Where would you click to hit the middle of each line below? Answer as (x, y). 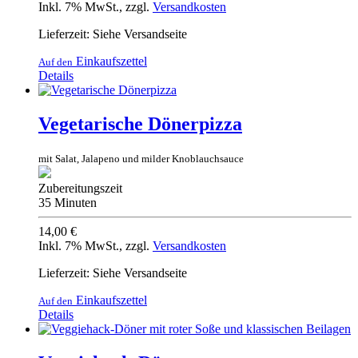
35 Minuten (68, 203)
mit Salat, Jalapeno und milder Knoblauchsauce (141, 159)
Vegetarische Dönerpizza (140, 124)
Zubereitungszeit (80, 189)
